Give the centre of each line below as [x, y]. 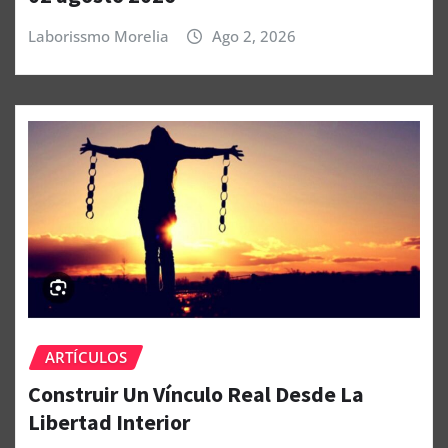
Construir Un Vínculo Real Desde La [196, 394]
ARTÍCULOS [86, 357]
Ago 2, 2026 [253, 36]
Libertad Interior [109, 422]
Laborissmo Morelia [98, 36]
